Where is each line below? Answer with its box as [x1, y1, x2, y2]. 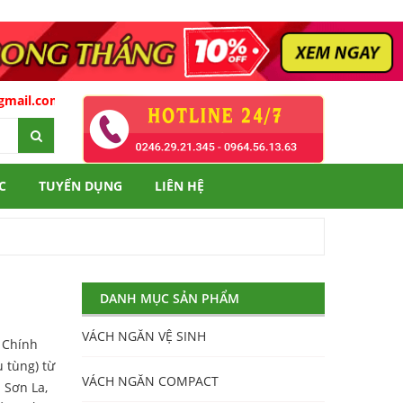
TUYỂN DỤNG [39, 177, 122, 195]
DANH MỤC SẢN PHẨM [100, 290, 239, 308]
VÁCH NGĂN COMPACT [82, 372, 219, 390]
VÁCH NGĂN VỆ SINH [82, 327, 206, 345]
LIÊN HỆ [155, 177, 204, 195]
